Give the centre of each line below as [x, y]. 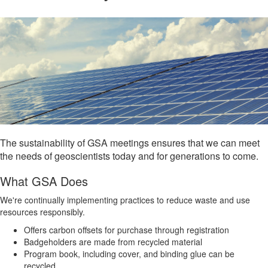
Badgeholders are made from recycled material [113, 241]
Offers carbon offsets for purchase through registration [127, 229]
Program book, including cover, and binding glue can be [129, 253]
